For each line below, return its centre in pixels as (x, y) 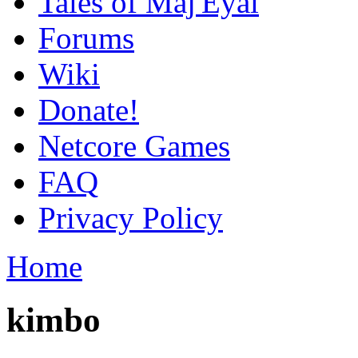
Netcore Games (134, 146)
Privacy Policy (131, 218)
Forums (86, 38)
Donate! (89, 110)
